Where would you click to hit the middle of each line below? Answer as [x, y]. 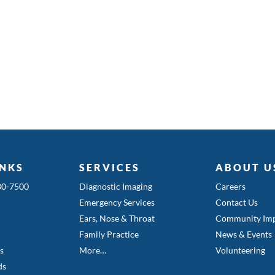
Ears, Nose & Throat [117, 218]
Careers [231, 186]
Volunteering [241, 250]
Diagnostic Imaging [115, 186]
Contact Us [237, 202]
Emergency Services [117, 202]
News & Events [244, 234]
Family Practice [109, 234]
